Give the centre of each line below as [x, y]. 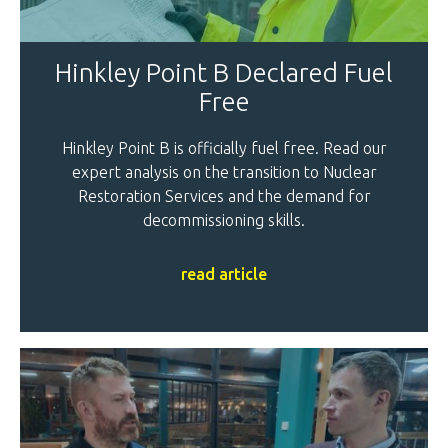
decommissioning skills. [224, 220]
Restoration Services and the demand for [224, 196]
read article [224, 274]
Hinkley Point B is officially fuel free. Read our [224, 148]
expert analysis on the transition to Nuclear [224, 172]
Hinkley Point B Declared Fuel [224, 73]
